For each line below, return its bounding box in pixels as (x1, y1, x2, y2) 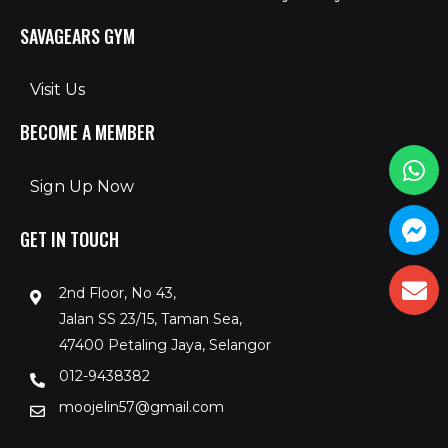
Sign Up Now (30, 176, 134, 196)
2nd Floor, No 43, (58, 284, 176, 303)
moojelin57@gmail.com (58, 398, 224, 417)
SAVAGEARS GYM (20, 22, 135, 49)
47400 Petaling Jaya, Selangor (58, 336, 271, 355)
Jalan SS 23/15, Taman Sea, (58, 310, 242, 329)
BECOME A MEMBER (20, 119, 155, 146)
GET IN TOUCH (20, 225, 119, 252)
